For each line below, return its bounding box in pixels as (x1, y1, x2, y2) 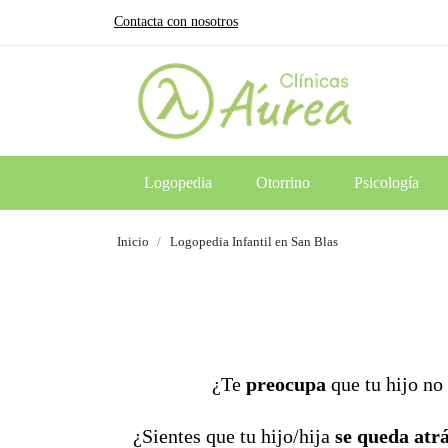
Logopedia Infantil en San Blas (170, 234, 338, 249)
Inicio (117, 234, 149, 249)
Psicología (353, 174, 419, 191)
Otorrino (255, 174, 310, 191)
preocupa (245, 373, 326, 395)
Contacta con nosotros (114, 14, 238, 29)
